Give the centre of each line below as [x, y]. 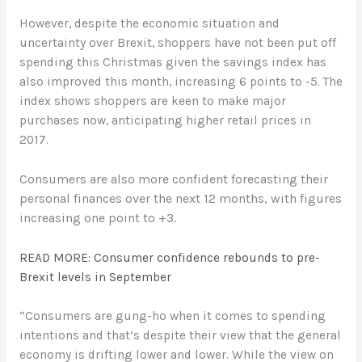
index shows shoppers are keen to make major [152, 101]
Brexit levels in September [95, 277]
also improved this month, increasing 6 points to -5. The [181, 81]
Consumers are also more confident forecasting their [173, 179]
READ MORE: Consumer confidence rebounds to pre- [169, 257]
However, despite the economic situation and [149, 23]
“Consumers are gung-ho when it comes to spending [172, 316]
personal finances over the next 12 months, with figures [180, 198]
